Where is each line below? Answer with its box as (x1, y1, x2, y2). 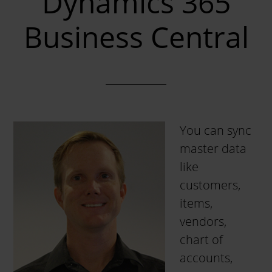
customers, (180, 177, 241, 193)
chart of (180, 231, 223, 248)
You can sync (180, 122, 252, 138)
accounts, (180, 250, 233, 266)
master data (180, 140, 247, 157)
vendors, (180, 213, 227, 229)
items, (180, 195, 213, 211)
